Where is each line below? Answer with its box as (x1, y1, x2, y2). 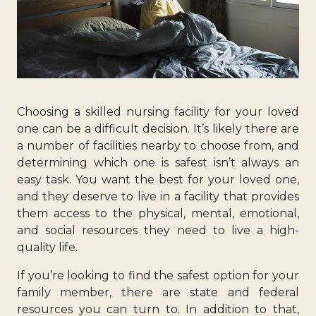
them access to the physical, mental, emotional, (17, 206, 299, 220)
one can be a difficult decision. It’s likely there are (17, 121, 299, 135)
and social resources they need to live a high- (17, 223, 299, 237)
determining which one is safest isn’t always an (17, 155, 299, 169)
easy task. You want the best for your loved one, (17, 172, 299, 186)
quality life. (17, 240, 78, 254)
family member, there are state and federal (17, 285, 299, 299)
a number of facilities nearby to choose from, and (17, 138, 299, 152)
